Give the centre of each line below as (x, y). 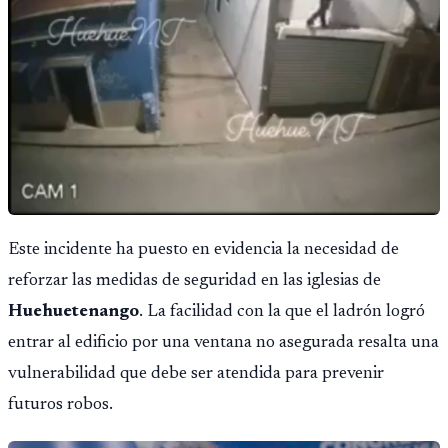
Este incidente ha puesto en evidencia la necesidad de (203, 250)
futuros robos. (60, 405)
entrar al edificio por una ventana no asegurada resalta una (223, 343)
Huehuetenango (73, 312)
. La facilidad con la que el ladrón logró (282, 312)
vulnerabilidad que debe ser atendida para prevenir (196, 374)
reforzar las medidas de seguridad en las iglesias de (194, 281)
